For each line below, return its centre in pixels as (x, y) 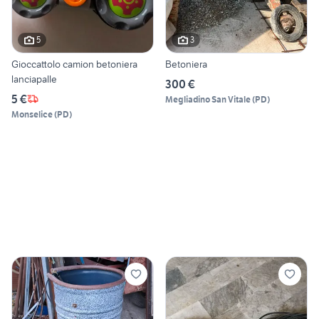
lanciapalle (34, 79)
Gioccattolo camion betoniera (74, 64)
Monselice (32, 114)
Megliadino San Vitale (208, 99)
